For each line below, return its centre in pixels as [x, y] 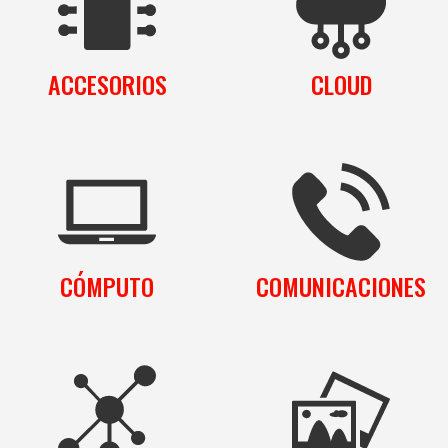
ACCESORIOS [107, 84]
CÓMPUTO [107, 286]
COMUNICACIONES [341, 286]
